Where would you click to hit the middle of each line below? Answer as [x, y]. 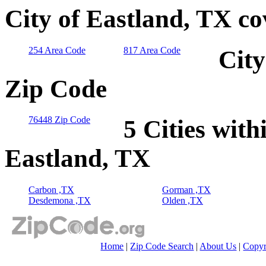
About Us [218, 246]
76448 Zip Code [59, 120]
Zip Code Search [162, 246]
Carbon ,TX [51, 190]
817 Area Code [152, 50]
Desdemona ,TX [60, 201]
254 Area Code [57, 50]
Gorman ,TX [186, 190]
